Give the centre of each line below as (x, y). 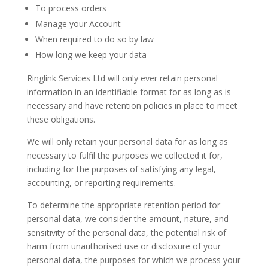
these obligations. (61, 119)
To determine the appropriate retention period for (123, 205)
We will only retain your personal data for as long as (127, 141)
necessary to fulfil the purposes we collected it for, (124, 155)
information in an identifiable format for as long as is (129, 92)
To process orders (71, 8)
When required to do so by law (94, 39)
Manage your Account (78, 24)
